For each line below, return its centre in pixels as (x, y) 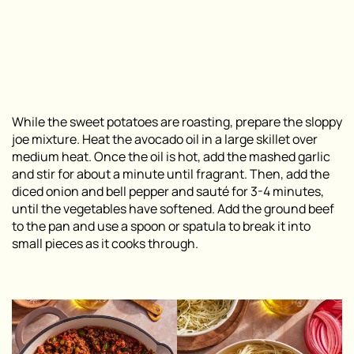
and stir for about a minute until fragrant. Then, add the (171, 174)
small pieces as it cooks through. (105, 244)
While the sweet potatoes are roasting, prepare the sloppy (177, 122)
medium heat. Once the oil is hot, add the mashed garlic (171, 157)
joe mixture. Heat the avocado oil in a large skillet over (165, 139)
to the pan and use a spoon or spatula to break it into (161, 226)
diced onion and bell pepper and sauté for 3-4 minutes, (168, 192)
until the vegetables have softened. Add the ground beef (173, 209)
